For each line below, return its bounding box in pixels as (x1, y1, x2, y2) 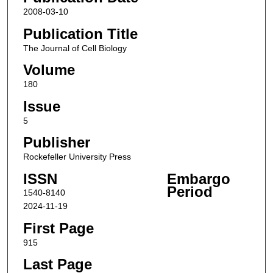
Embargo (166, 171, 230, 188)
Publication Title (23, 25, 138, 42)
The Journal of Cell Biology (23, 43, 127, 53)
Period (166, 183, 213, 200)
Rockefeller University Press (23, 152, 131, 162)
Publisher (23, 134, 90, 151)
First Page (23, 219, 94, 236)
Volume (23, 62, 75, 79)
